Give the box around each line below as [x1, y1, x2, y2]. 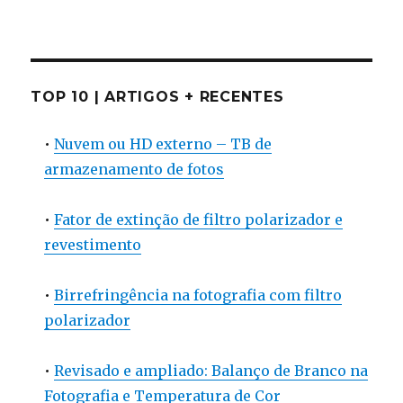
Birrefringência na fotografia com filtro [54, 286, 343, 304]
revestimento [44, 236, 142, 254]
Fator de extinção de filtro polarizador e [54, 210, 344, 228]
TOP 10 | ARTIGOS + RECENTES [31, 88, 284, 105]
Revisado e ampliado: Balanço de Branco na [54, 362, 369, 380]
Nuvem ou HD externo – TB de [54, 135, 273, 153]
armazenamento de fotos [44, 160, 225, 178]
